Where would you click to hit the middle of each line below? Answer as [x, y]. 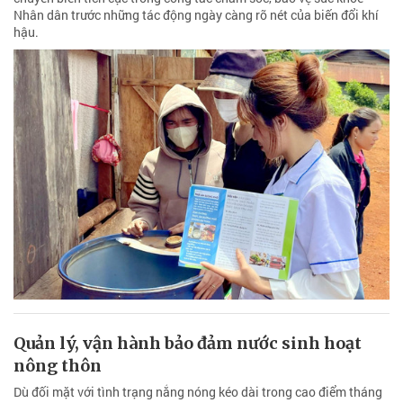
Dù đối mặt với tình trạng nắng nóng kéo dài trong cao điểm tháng [198, 392]
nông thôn [58, 366]
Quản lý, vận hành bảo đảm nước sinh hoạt [188, 344]
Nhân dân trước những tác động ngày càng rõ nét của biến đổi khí [196, 14]
